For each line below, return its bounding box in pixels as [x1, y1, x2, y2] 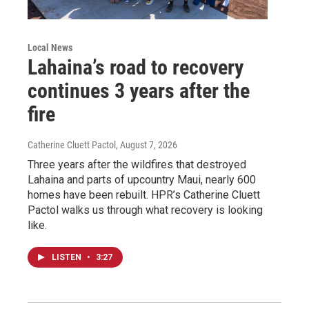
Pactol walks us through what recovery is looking [28, 203, 263, 217]
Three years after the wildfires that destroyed [28, 157, 246, 171]
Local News [28, 41, 72, 53]
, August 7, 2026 [116, 139, 177, 150]
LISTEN [52, 252, 83, 262]
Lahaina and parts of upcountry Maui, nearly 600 [28, 172, 256, 186]
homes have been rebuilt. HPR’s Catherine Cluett [28, 188, 260, 201]
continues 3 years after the [28, 78, 250, 103]
